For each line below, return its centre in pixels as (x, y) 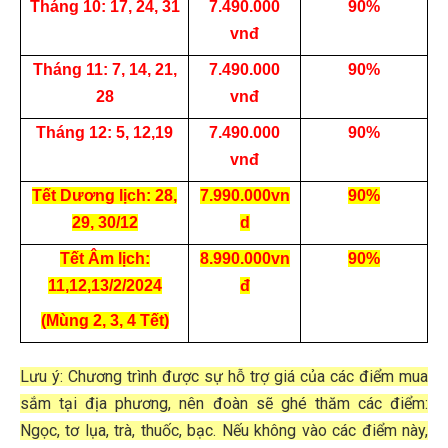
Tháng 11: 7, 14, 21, (104, 70)
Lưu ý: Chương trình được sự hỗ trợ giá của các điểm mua (224, 377)
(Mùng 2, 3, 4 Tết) (104, 321)
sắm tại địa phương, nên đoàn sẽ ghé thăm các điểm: (224, 404)
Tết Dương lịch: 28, (104, 196)
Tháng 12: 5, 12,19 (104, 133)
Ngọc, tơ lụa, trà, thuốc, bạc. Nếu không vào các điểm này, (224, 431)
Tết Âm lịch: (104, 259)
